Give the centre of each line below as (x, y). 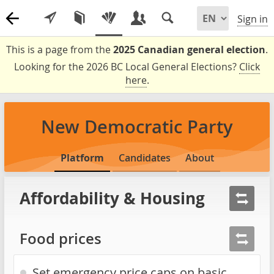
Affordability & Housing (112, 198)
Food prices (61, 239)
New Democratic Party (137, 127)
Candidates (144, 158)
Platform (82, 158)
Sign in (253, 19)
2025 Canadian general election (189, 50)
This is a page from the (60, 50)
